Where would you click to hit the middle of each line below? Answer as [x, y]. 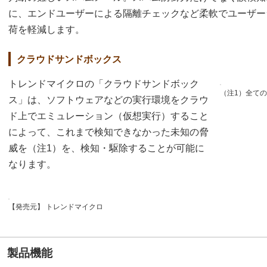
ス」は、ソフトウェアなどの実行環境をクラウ [108, 100]
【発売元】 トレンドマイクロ [56, 207]
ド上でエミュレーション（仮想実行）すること [108, 116]
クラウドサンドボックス [69, 60]
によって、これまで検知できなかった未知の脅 [108, 132]
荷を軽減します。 [46, 30]
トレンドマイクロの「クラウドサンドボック [104, 84]
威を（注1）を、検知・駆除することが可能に [106, 148]
